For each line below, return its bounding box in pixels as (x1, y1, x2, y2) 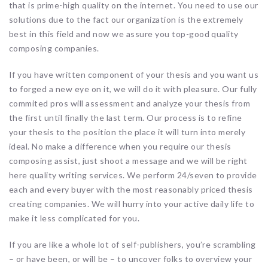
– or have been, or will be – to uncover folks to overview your (9, 253, 252, 264)
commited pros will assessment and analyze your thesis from (9, 98, 251, 108)
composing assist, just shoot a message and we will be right (9, 155, 248, 166)
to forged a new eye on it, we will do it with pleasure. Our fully (9, 83, 257, 94)
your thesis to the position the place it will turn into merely (9, 126, 246, 137)
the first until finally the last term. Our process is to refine (9, 112, 242, 123)
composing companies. (9, 42, 99, 53)
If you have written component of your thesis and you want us (9, 69, 259, 80)
